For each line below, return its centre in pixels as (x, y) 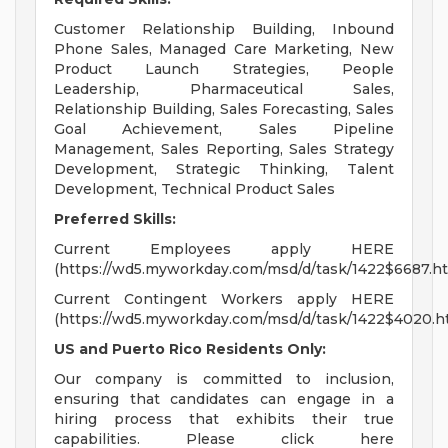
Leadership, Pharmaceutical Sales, (224, 89)
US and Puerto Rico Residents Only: (190, 349)
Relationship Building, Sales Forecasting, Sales (224, 109)
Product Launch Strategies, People (224, 69)
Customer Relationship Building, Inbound (224, 29)
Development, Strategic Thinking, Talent (224, 169)
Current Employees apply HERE (224, 249)
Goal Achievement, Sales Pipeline (224, 129)
